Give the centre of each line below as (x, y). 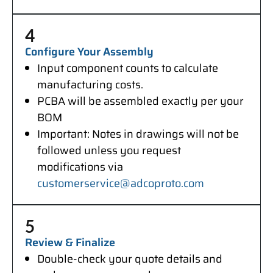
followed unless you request (109, 151)
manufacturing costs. (90, 85)
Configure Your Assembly (89, 52)
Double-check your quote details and (130, 259)
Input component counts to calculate (128, 69)
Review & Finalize (70, 243)
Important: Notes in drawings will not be (138, 134)
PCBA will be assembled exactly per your (140, 101)
